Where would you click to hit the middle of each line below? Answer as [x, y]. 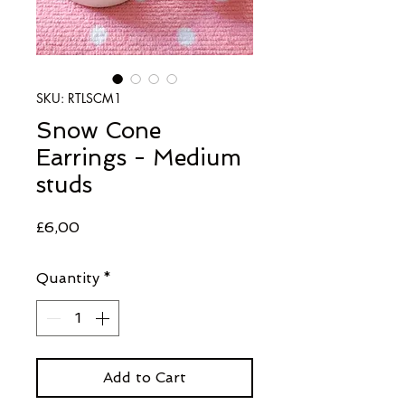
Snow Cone [99, 131]
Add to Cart [145, 377]
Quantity [68, 278]
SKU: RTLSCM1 [79, 98]
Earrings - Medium [139, 158]
